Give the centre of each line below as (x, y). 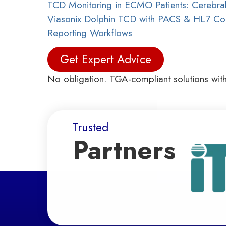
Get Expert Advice (106, 59)
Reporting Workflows (90, 33)
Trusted (91, 127)
